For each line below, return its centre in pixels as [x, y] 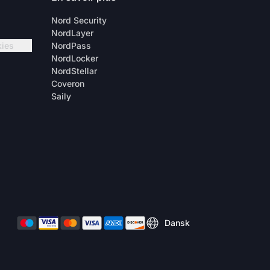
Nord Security [79, 20]
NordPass [71, 46]
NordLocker [75, 58]
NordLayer [72, 33]
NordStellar [74, 71]
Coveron [68, 83]
